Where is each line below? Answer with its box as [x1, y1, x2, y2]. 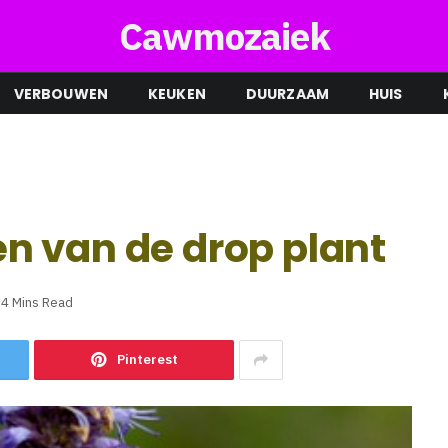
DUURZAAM [245, 83, 329, 104]
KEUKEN [148, 83, 206, 104]
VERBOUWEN [13, 83, 109, 104]
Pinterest [116, 351, 178, 368]
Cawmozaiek [118, 11, 330, 60]
